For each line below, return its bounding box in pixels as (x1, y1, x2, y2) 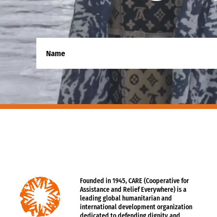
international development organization (80, 203, 192, 212)
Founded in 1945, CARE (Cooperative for (80, 177, 189, 186)
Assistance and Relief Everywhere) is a (80, 186, 186, 194)
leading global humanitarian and (80, 194, 172, 203)
